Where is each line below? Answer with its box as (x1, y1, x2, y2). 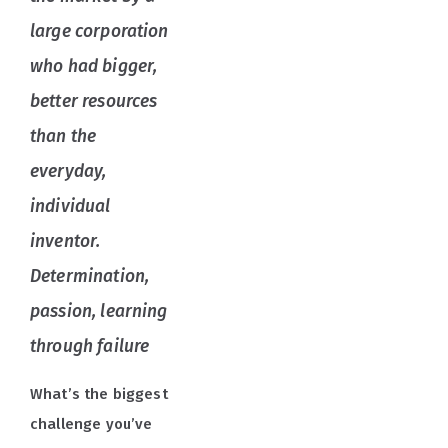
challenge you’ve (30, 415, 153, 434)
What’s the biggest (30, 385, 168, 404)
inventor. (30, 231, 101, 253)
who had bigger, (30, 56, 158, 78)
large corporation (30, 21, 169, 43)
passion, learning (30, 301, 168, 323)
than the (30, 126, 97, 148)
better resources (30, 91, 158, 113)
